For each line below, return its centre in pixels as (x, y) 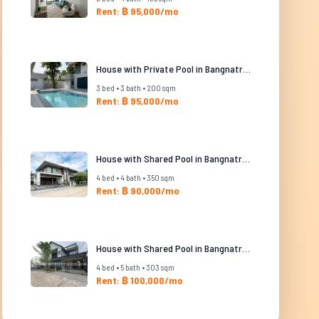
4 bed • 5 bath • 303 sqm (135, 267)
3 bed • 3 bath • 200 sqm (136, 88)
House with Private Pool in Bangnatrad (246, 69)
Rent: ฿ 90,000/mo (137, 190)
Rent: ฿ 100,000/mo (139, 280)
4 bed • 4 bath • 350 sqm (135, 177)
